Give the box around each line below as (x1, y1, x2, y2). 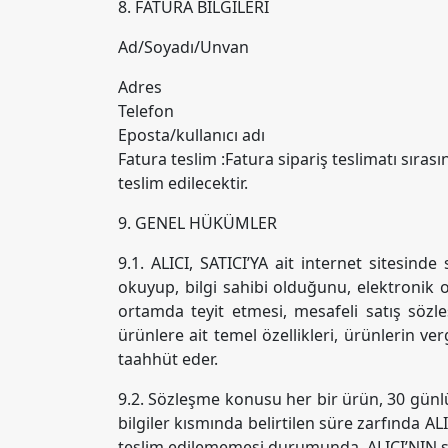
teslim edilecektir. (118, 172, 248, 194)
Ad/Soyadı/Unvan (118, 36, 249, 58)
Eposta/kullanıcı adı (118, 124, 265, 146)
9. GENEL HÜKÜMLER (118, 212, 277, 234)
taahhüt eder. (118, 348, 218, 370)
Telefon (118, 100, 174, 122)
